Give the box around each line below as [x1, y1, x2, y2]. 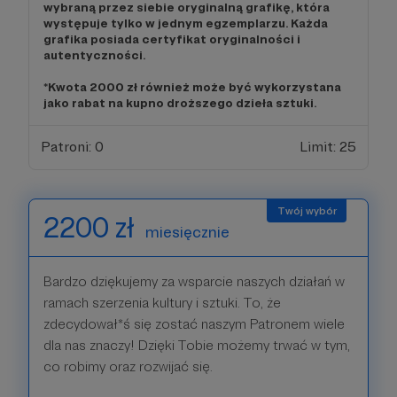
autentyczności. [43, 47, 145, 62]
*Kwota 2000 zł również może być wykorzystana [43, 79, 341, 94]
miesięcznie [145, 222, 230, 242]
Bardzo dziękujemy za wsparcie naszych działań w [43, 273, 345, 291]
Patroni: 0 [40, 138, 104, 156]
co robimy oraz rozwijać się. [43, 358, 213, 376]
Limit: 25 [300, 138, 357, 156]
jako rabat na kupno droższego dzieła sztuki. [43, 95, 316, 110]
